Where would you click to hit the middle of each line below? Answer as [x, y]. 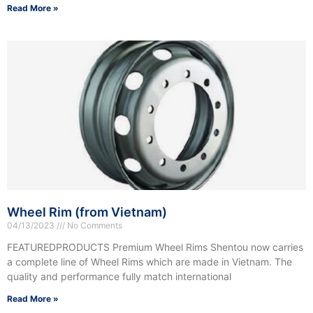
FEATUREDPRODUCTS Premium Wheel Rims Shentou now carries [155, 247]
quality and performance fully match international [119, 277]
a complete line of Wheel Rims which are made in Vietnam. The [150, 262]
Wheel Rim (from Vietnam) [87, 212]
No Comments [94, 226]
